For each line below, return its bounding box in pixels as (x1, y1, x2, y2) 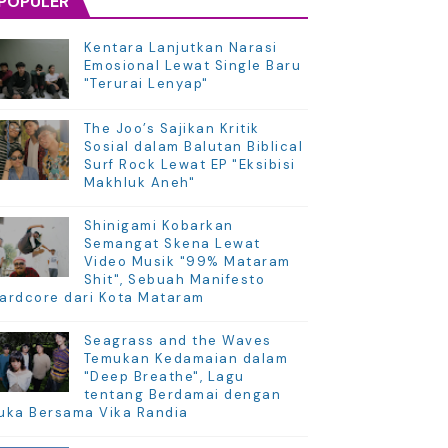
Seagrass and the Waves (83, 331, 272, 349)
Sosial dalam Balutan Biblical (83, 137, 304, 155)
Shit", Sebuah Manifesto (83, 270, 266, 288)
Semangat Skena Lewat (83, 234, 261, 252)
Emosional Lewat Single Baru (83, 56, 302, 74)
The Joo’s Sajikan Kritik (83, 119, 260, 137)
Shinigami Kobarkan (83, 216, 234, 234)
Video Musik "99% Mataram (83, 252, 291, 270)
